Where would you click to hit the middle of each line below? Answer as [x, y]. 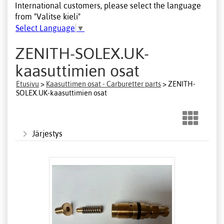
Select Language [45, 28]
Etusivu [27, 84]
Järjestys [47, 133]
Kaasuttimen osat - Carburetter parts [103, 84]
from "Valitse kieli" [48, 16]
